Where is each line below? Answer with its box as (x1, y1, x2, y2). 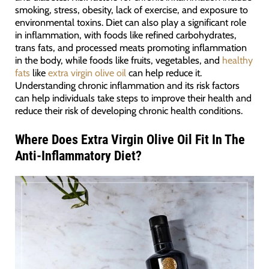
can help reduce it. (125, 66, 202, 79)
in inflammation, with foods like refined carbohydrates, (14, 28, 237, 41)
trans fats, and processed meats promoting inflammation (14, 41, 247, 53)
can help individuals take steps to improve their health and (14, 91, 252, 104)
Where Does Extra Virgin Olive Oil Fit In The (14, 131, 245, 147)
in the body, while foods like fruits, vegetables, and (14, 53, 222, 66)
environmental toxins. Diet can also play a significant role (14, 16, 246, 28)
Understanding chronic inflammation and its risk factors (14, 79, 240, 91)
